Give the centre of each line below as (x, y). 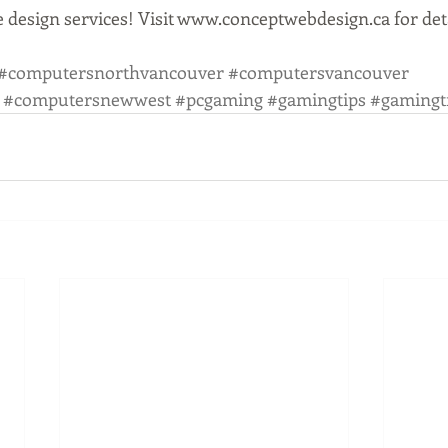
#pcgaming (219, 98)
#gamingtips (316, 98)
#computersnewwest (87, 98)
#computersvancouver (318, 71)
